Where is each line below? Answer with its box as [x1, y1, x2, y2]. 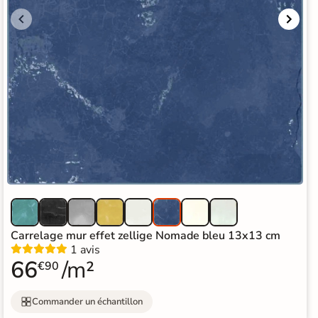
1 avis [70, 242, 101, 258]
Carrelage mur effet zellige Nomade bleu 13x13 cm [11, 228, 281, 244]
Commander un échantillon [32, 295, 143, 308]
